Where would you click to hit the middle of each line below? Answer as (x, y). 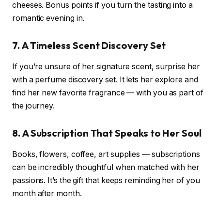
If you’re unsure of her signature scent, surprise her (106, 67)
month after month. (47, 194)
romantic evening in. (48, 18)
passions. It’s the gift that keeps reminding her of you (106, 181)
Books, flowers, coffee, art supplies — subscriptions (106, 155)
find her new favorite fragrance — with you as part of (108, 93)
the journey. (34, 106)
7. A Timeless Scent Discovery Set (89, 46)
